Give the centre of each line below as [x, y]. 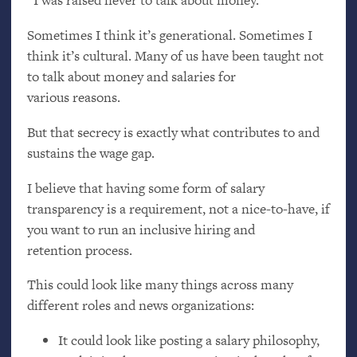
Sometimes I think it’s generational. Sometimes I [169, 35]
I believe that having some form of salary [145, 188]
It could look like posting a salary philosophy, [188, 341]
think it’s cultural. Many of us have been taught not [175, 55]
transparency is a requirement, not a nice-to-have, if [178, 208]
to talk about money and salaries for [131, 76]
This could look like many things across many [160, 285]
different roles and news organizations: [140, 306]
